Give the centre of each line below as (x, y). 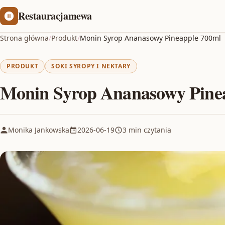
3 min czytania (147, 130)
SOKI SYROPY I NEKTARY (91, 66)
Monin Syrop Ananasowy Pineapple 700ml (150, 38)
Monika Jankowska (39, 130)
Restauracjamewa (55, 16)
